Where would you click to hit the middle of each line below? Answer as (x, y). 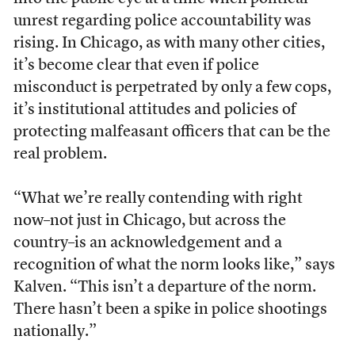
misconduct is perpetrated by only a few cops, (172, 88)
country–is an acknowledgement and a (147, 244)
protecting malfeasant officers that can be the (172, 133)
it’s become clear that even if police (136, 66)
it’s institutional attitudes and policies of (155, 111)
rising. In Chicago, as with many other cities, (169, 44)
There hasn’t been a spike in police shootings (170, 310)
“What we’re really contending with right (158, 199)
